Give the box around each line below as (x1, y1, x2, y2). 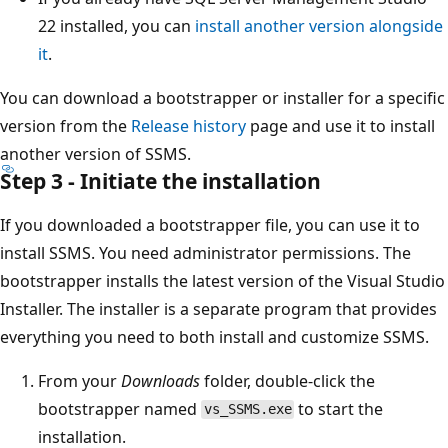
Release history (131, 114, 246, 137)
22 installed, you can (38, 14, 195, 37)
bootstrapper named (38, 397, 201, 420)
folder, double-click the (200, 369, 375, 392)
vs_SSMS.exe (203, 401, 292, 418)
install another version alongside (195, 14, 443, 37)
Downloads (121, 369, 200, 392)
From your (38, 369, 121, 392)
